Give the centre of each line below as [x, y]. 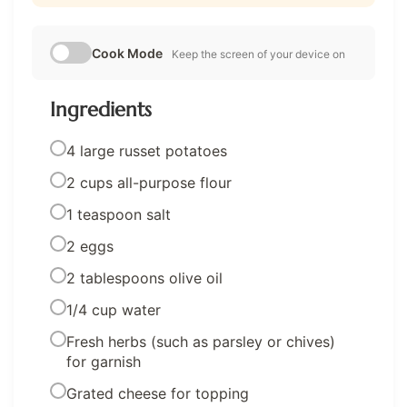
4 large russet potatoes [147, 151]
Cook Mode [127, 54]
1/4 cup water [114, 310]
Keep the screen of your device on [258, 55]
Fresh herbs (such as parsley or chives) [201, 342]
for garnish [104, 362]
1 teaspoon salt [119, 215]
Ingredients [101, 110]
